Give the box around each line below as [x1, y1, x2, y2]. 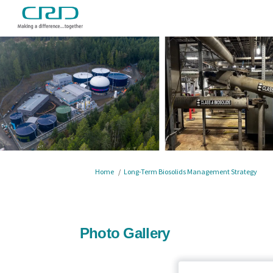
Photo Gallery [79, 224, 170, 241]
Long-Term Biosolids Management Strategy [123, 166, 257, 176]
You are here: [69, 166, 110, 175]
